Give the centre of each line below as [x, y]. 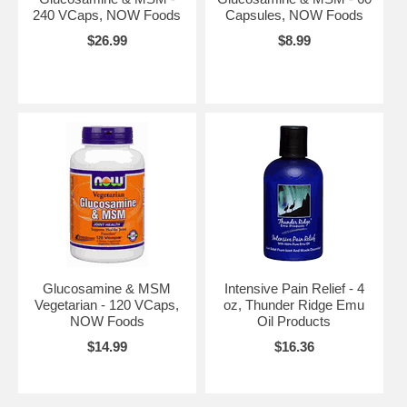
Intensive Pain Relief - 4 [294, 288]
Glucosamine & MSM [107, 288]
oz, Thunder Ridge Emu [294, 304]
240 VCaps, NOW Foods [107, 15]
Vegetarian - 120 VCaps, [107, 304]
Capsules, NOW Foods [294, 15]
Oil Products [294, 321]
